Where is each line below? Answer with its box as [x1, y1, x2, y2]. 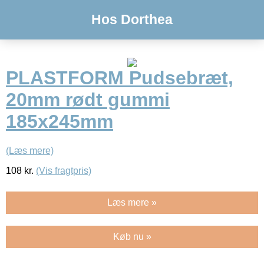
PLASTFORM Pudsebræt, [6, 67, 233, 89]
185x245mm [6, 111, 113, 133]
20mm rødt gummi [6, 89, 170, 111]
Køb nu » [113, 231, 151, 242]
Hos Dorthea [91, 12, 173, 27]
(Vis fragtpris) [36, 165, 91, 176]
